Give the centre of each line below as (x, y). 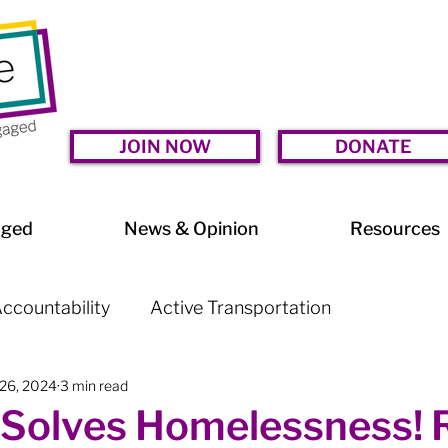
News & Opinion (191, 228)
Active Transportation (240, 307)
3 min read (94, 385)
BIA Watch (314, 387)
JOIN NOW (165, 146)
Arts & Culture (170, 387)
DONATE (373, 146)
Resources (394, 228)
